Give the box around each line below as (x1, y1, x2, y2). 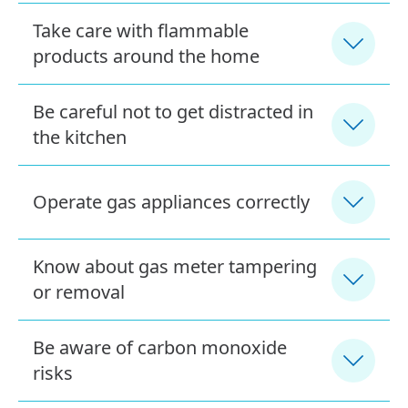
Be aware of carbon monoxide (33, 334, 287, 360)
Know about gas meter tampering (33, 253, 317, 279)
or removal (33, 279, 125, 304)
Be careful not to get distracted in (33, 98, 313, 124)
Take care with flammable (33, 17, 249, 43)
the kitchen (33, 124, 127, 149)
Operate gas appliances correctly (33, 189, 310, 214)
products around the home (33, 43, 260, 68)
